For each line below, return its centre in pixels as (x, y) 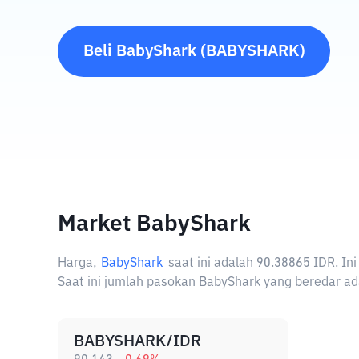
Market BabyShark (154, 224)
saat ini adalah (212, 264)
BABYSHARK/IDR (137, 341)
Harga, (77, 264)
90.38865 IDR (296, 264)
